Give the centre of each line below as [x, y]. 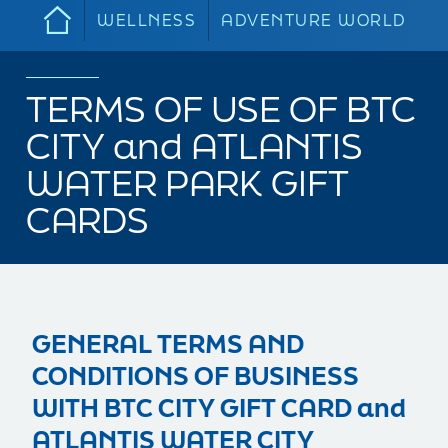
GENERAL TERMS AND [168, 343]
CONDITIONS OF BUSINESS [195, 375]
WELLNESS [146, 20]
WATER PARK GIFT [187, 182]
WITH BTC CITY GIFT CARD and [219, 407]
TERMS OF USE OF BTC [221, 108]
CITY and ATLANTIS [194, 145]
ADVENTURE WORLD [313, 20]
